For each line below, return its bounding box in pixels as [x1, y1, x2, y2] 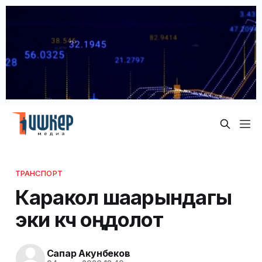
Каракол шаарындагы [15, 184, 232, 209]
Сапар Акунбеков [46, 247, 130, 260]
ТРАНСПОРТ [15, 168, 63, 178]
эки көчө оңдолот [15, 206, 164, 232]
